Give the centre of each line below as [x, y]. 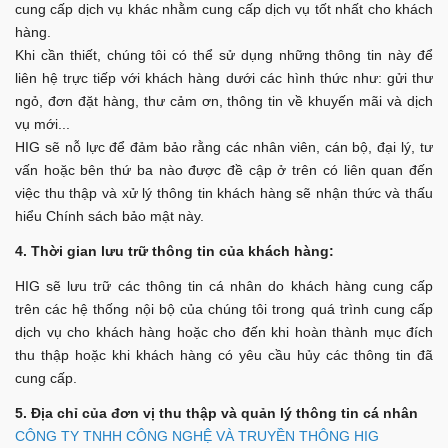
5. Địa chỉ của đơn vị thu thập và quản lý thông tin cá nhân [216, 412]
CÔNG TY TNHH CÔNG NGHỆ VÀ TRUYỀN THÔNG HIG [197, 435]
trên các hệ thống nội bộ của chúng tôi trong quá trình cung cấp [224, 308]
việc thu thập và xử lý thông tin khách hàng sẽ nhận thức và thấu [224, 192]
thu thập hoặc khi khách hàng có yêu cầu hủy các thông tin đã [224, 354]
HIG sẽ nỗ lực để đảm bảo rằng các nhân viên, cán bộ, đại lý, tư [224, 146]
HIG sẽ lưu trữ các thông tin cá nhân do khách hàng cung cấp [224, 285]
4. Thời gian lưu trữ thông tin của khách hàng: [174, 250]
